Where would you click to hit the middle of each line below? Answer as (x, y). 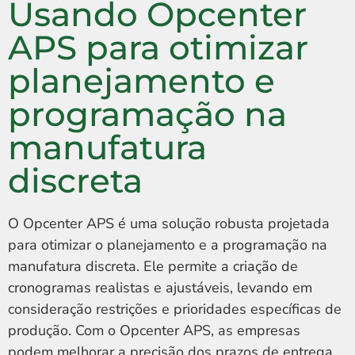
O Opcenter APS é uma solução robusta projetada (169, 224)
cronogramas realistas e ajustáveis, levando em (160, 288)
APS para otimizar (158, 48)
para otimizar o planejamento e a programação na (168, 245)
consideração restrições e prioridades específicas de (175, 309)
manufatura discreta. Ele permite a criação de (153, 267)
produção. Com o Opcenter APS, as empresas (154, 331)
